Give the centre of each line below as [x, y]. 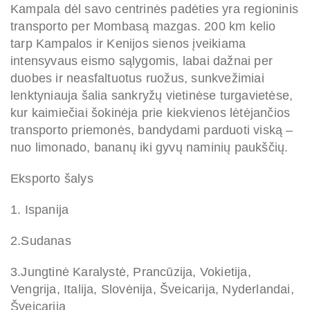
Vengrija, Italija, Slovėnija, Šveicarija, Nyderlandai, [152, 290]
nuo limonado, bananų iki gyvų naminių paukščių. [149, 148]
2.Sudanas [41, 241]
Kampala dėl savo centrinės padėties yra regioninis [155, 9]
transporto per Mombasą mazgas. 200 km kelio [143, 27]
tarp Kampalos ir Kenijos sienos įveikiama [128, 44]
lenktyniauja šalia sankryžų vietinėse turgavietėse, [152, 96]
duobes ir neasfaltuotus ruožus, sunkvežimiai [137, 79]
